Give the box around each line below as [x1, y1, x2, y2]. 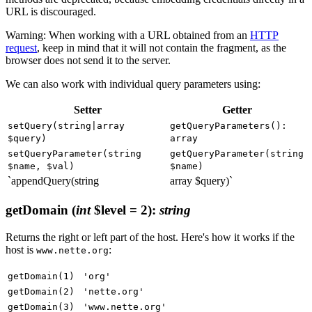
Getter [222, 104, 252, 116]
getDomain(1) [8, 270, 75, 281]
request [6, 42, 37, 54]
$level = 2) [91, 202, 152, 217]
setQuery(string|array [8, 120, 125, 132]
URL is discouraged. [6, 6, 96, 18]
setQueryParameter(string [8, 148, 141, 159]
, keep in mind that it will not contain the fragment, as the [37, 42, 286, 54]
